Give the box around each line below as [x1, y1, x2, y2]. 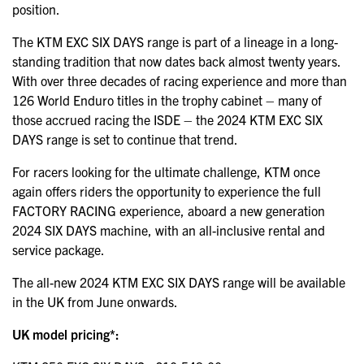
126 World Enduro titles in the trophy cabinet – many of [12, 91, 322, 108]
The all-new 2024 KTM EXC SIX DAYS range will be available [12, 273, 345, 290]
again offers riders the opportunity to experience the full [12, 182, 321, 199]
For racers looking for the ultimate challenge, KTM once [12, 162, 320, 180]
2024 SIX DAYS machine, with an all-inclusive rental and [12, 221, 325, 238]
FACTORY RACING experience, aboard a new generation [12, 201, 325, 219]
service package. [12, 240, 105, 258]
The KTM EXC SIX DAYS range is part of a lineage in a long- [12, 32, 338, 50]
